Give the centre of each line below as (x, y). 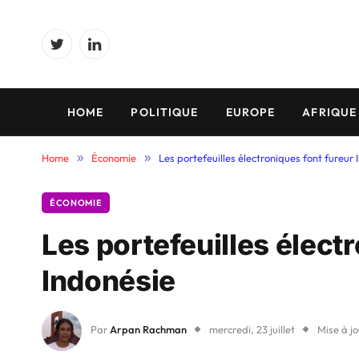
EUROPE (250, 112)
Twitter (74, 51)
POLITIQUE (165, 112)
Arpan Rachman (148, 330)
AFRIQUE (330, 112)
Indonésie (109, 280)
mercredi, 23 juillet (252, 330)
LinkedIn (116, 51)
